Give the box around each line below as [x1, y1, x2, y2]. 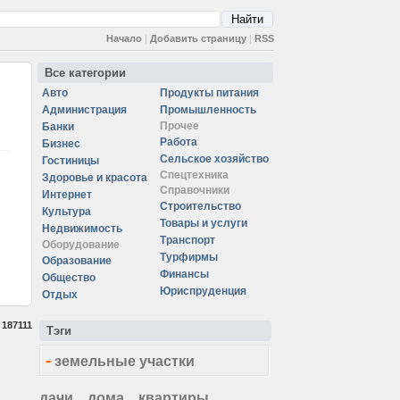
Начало [106, 33, 142, 44]
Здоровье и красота [42, 171, 147, 184]
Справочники [160, 184, 229, 196]
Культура [42, 205, 91, 218]
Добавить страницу [150, 33, 246, 44]
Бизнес [42, 137, 80, 150]
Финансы [160, 268, 209, 280]
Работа [160, 136, 197, 148]
